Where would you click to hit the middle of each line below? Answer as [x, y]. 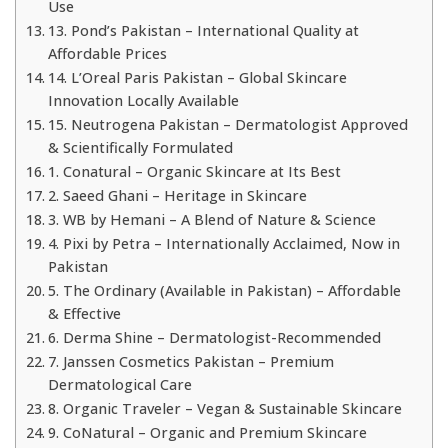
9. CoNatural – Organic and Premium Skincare [207, 433]
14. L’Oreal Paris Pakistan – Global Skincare [197, 78]
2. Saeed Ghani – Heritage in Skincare [177, 196]
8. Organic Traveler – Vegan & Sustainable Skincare [224, 409]
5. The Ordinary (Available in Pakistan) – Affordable [224, 291]
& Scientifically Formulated [140, 148]
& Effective [84, 314]
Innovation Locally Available [143, 101]
